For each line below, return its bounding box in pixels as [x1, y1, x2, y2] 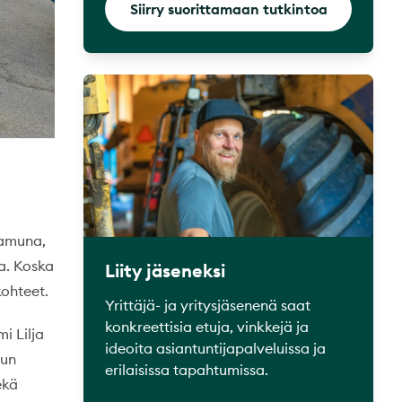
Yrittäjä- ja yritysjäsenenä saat [105, 296, 310, 315]
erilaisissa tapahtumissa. [105, 361, 272, 380]
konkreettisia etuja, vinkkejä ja [105, 318, 309, 336]
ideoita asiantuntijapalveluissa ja [105, 339, 326, 358]
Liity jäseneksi [105, 259, 225, 283]
